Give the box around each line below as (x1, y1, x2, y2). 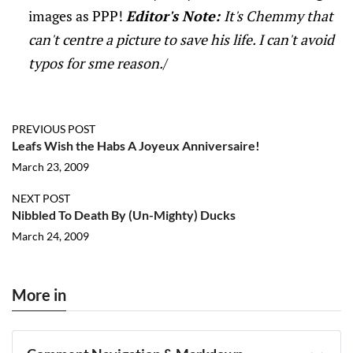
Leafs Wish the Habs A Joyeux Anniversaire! (12, 138, 260, 153)
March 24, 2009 (12, 229, 89, 243)
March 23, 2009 (12, 160, 89, 173)
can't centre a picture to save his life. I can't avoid (28, 30, 334, 49)
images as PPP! (28, 6, 126, 25)
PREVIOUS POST (12, 122, 95, 136)
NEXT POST (12, 191, 70, 205)
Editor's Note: (125, 6, 224, 25)
